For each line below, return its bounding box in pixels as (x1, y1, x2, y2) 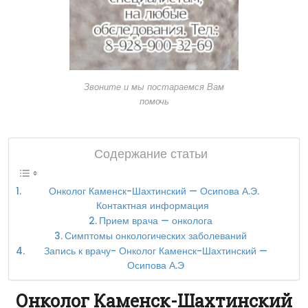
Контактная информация (96, 199, 212, 212)
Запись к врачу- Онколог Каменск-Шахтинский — (44, 244, 268, 258)
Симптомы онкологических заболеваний (64, 229, 247, 243)
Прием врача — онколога (98, 214, 212, 228)
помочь (139, 94, 169, 108)
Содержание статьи (93, 144, 208, 162)
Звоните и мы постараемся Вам (84, 80, 224, 93)
